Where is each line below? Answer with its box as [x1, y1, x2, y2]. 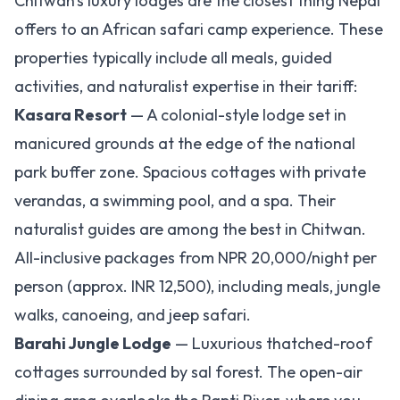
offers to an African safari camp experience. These [14, 19, 383, 39]
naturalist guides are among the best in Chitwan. [14, 219, 366, 239]
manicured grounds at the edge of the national [14, 133, 355, 154]
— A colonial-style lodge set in [127, 104, 346, 125]
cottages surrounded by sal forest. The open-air [14, 362, 362, 382]
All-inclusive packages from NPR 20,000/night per [14, 247, 377, 268]
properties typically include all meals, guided [14, 47, 332, 68]
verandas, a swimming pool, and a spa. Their [14, 190, 336, 211]
